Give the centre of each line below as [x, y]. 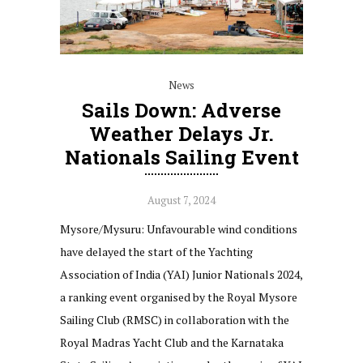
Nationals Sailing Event [181, 157]
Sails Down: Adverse [181, 110]
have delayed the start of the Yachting [156, 251]
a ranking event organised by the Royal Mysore [179, 297]
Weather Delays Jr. [181, 133]
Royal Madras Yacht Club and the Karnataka [172, 342]
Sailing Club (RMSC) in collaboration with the [175, 319]
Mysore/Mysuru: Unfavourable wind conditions [179, 228]
